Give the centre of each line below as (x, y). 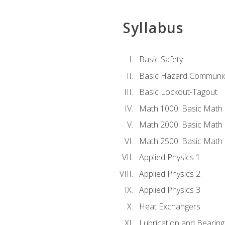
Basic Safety (161, 59)
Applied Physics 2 (170, 174)
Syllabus (153, 27)
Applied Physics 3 (170, 190)
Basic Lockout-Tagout (178, 92)
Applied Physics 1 (170, 157)
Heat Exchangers (170, 207)
